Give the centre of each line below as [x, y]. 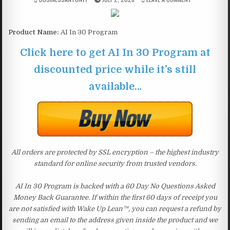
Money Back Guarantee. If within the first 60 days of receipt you [115, 197]
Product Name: [34, 32]
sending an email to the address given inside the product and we [115, 220]
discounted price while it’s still [115, 69]
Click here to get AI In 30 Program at [115, 52]
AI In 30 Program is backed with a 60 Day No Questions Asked [115, 186]
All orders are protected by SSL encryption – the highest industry [115, 152]
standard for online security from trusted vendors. [115, 163]
